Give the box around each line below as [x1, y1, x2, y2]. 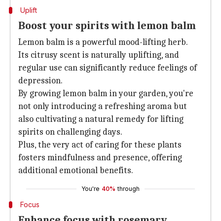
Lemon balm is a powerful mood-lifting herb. [18, 37, 188, 47]
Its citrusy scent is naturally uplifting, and [18, 50, 179, 60]
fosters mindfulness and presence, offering [18, 152, 182, 163]
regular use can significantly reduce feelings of [18, 63, 197, 73]
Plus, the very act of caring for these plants [18, 140, 182, 150]
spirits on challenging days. [18, 127, 122, 137]
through [117, 185, 140, 192]
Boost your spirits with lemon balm [18, 19, 196, 32]
